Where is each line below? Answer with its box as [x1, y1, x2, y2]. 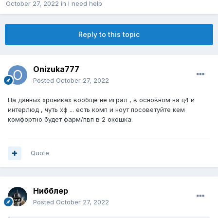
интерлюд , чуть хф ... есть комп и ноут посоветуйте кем [8, 106, 185, 114]
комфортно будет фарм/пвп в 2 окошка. [8, 115, 133, 124]
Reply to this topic [78, 30, 140, 39]
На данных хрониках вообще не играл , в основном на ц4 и [8, 96, 195, 104]
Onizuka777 [33, 64, 79, 74]
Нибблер [33, 186, 68, 196]
